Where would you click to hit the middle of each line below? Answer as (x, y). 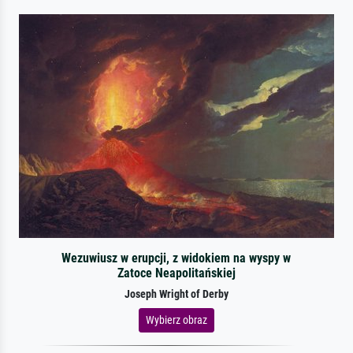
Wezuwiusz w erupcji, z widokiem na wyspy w (176, 258)
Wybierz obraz (176, 320)
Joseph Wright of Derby (176, 294)
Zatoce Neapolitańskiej (176, 273)
